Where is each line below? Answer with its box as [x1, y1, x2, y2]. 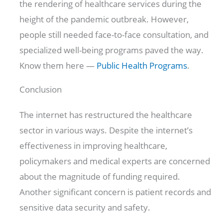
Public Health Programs [97, 59, 188, 71]
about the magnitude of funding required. [19, 170, 181, 182]
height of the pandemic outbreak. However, [19, 13, 189, 25]
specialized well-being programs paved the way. [19, 44, 204, 56]
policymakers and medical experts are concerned [19, 155, 211, 167]
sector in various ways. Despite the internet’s [19, 124, 193, 136]
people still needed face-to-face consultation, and [19, 28, 209, 40]
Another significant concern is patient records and [19, 186, 212, 198]
